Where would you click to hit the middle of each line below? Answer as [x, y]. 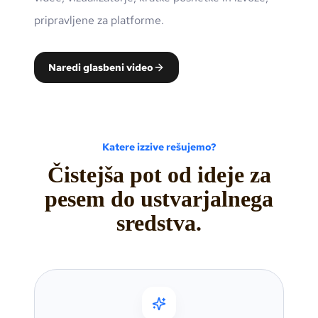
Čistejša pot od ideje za [159, 175]
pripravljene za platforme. [99, 21]
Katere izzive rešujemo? [159, 147]
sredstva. [159, 223]
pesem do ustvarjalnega [159, 199]
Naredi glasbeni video [101, 68]
